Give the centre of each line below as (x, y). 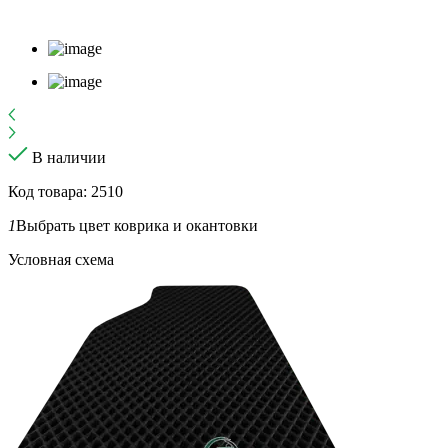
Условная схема (61, 259)
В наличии (69, 157)
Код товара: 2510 (65, 191)
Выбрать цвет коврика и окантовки (137, 225)
